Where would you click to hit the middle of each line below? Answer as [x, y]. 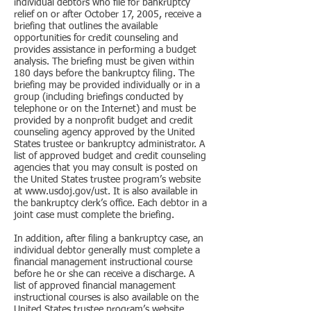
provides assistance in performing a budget [105, 50]
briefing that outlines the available [86, 26]
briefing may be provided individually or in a [107, 85]
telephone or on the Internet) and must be [105, 109]
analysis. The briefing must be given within [104, 62]
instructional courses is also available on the [106, 298]
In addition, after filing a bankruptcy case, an [109, 239]
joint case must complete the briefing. [94, 215]
